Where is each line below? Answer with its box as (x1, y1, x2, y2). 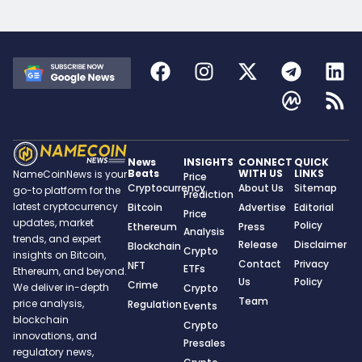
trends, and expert (13, 231, 101, 246)
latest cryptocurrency (13, 199, 118, 213)
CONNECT (238, 155, 293, 170)
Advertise (238, 200, 287, 215)
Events (183, 299, 217, 314)
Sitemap (293, 181, 337, 196)
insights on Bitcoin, (13, 247, 106, 262)
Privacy (293, 257, 329, 271)
